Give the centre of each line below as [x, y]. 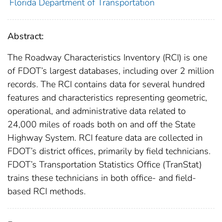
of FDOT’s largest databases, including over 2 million [111, 71]
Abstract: [26, 36]
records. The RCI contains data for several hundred [106, 84]
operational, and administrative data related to [97, 111]
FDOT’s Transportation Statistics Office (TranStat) [105, 164]
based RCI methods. [47, 191]
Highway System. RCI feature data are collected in [105, 138]
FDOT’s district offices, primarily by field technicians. [109, 151]
